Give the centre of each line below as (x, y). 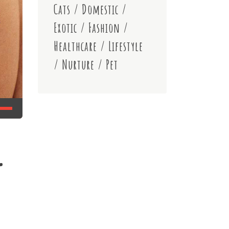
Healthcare (75, 46)
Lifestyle (125, 46)
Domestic (100, 9)
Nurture (78, 65)
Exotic (65, 28)
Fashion (104, 28)
